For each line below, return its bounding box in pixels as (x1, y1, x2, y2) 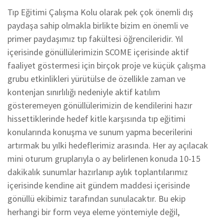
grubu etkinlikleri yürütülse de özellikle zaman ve (7, 73, 185, 84)
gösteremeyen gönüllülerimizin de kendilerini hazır (7, 99, 192, 111)
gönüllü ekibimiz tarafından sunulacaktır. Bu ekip (7, 192, 185, 204)
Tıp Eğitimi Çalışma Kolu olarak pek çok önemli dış (7, 6, 193, 18)
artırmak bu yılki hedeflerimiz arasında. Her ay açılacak (7, 139, 208, 151)
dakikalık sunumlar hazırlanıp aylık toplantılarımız (7, 166, 188, 178)
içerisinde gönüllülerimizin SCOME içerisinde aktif (7, 46, 189, 58)
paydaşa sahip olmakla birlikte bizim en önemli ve (7, 19, 188, 31)
